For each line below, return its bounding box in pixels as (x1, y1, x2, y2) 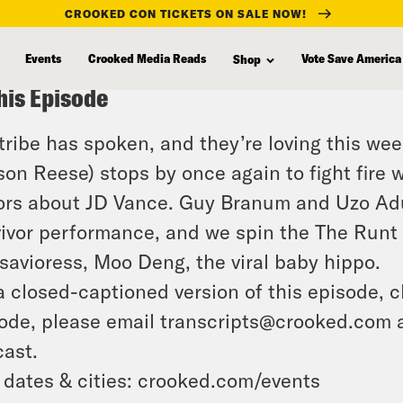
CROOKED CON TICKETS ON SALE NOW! (65, 6, 307, 20)
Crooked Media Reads (88, 49, 206, 66)
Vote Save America (301, 49, 401, 66)
